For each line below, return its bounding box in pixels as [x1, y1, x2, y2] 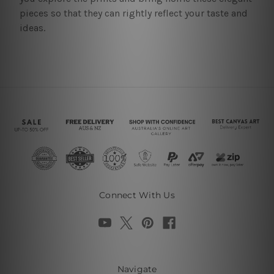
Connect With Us [99, 190, 175, 201]
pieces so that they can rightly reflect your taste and [19, 7, 248, 20]
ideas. [19, 22, 45, 34]
